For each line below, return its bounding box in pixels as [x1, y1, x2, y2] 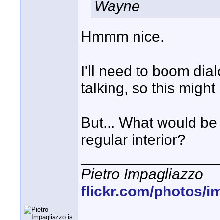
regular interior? [81, 131, 186, 148]
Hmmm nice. [81, 28, 164, 45]
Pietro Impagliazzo [81, 165, 203, 182]
